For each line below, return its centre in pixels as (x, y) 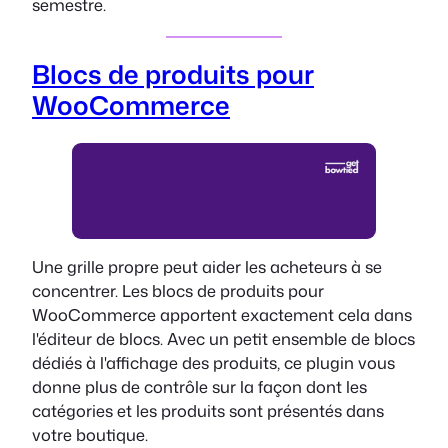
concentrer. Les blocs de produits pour (178, 291)
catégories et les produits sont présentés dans (208, 411)
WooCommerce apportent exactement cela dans (222, 315)
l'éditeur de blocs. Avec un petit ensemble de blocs (223, 339)
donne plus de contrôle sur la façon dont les (199, 387)
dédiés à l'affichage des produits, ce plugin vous (213, 363)
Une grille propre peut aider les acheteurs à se (207, 267)
